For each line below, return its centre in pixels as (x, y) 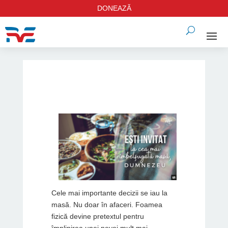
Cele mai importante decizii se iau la (109, 193)
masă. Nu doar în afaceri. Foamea (107, 204)
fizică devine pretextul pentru (97, 216)
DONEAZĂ (114, 8)
